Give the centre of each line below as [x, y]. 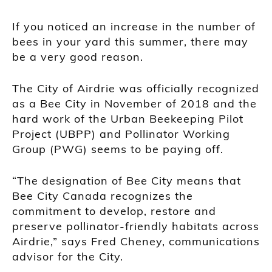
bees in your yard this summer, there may [130, 41]
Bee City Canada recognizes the [103, 195]
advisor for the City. [68, 256]
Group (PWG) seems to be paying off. [118, 149]
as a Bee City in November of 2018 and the [134, 103]
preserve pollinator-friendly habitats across [136, 226]
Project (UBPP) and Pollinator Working [121, 134]
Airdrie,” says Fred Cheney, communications [136, 241]
